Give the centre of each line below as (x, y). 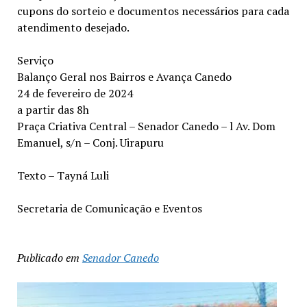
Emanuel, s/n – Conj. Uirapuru (90, 142)
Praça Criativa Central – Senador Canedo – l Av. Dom (146, 126)
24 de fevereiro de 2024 (75, 93)
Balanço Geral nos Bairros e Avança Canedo (124, 76)
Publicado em (48, 257)
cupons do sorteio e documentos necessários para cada (153, 11)
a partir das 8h (53, 109)
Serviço (35, 60)
